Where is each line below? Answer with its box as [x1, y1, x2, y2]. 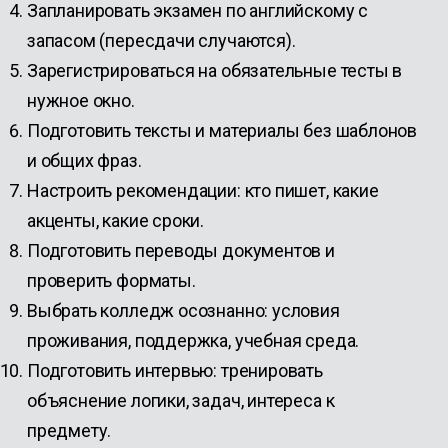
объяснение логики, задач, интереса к [26, 390, 335, 411]
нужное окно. [26, 90, 135, 111]
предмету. [26, 420, 112, 441]
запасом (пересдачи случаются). [26, 30, 296, 51]
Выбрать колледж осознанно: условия [26, 300, 340, 321]
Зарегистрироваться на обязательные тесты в [26, 60, 403, 81]
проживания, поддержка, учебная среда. [26, 330, 360, 351]
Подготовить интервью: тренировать [26, 360, 323, 381]
